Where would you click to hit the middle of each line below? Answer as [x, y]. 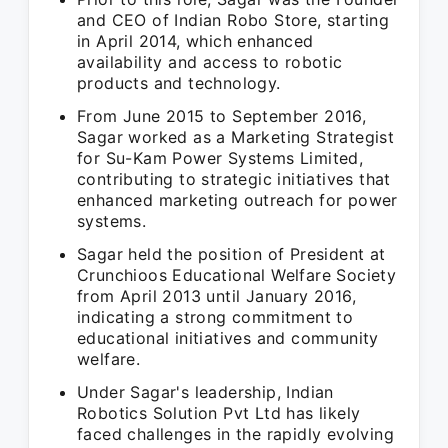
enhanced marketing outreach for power [237, 200]
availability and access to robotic [210, 62]
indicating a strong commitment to [215, 317]
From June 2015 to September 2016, [222, 116]
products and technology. [179, 83]
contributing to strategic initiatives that [234, 179]
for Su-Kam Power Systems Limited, [220, 158]
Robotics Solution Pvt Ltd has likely [219, 413]
